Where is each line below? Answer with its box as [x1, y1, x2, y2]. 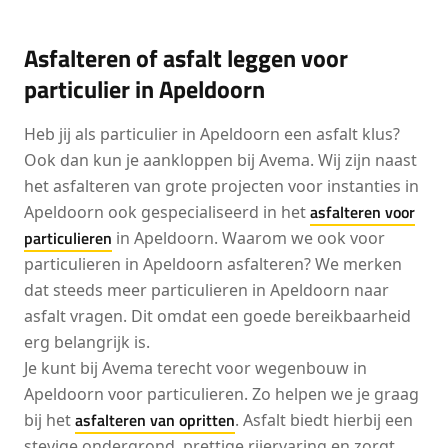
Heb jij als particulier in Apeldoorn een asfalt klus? [24, 123, 400, 145]
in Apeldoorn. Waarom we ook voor [112, 227, 385, 249]
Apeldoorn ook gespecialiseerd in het [24, 201, 310, 223]
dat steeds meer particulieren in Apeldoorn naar [24, 279, 389, 301]
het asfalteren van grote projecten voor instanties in [24, 175, 419, 197]
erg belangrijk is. [24, 331, 150, 353]
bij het [24, 409, 75, 431]
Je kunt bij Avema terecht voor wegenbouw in [24, 357, 367, 379]
